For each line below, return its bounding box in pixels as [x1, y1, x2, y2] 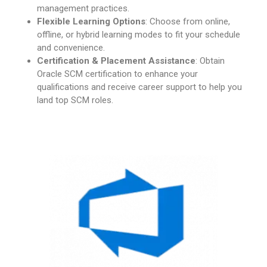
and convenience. [37, 42, 105, 54]
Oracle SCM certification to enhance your [37, 69, 198, 80]
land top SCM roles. [37, 95, 113, 106]
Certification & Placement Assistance [37, 55, 195, 67]
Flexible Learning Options [37, 16, 145, 27]
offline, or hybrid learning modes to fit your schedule [37, 29, 240, 41]
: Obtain [195, 55, 225, 67]
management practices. [37, 3, 129, 14]
